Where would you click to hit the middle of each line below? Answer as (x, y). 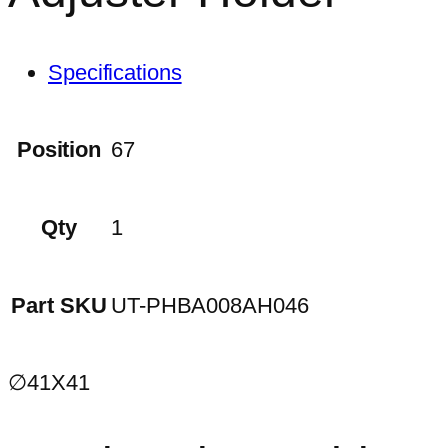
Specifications (115, 73)
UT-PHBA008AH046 (210, 306)
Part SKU (59, 306)
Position (59, 150)
